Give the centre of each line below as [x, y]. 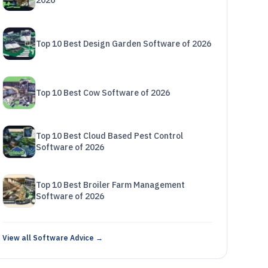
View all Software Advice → [52, 238]
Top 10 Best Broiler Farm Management [110, 185]
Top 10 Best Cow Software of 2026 [103, 92]
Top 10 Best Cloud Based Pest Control [109, 136]
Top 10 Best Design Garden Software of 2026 [123, 43]
